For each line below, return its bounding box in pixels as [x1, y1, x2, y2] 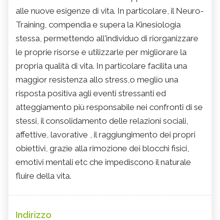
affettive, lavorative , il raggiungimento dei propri [16, 130, 195, 140]
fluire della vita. [16, 171, 71, 181]
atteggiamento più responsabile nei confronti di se [16, 102, 203, 112]
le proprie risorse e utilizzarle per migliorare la [16, 47, 187, 57]
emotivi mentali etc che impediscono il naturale [16, 157, 191, 167]
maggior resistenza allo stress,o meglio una [16, 75, 178, 85]
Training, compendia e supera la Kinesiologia [16, 20, 181, 30]
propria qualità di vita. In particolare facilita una [16, 61, 187, 71]
